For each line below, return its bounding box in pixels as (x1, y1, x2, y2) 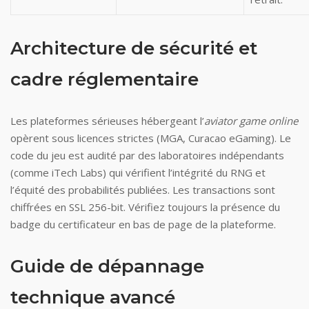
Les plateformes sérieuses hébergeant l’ (10, 114, 204, 128)
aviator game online (204, 114, 298, 128)
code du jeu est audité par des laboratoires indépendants (10, 148, 284, 162)
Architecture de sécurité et (10, 37, 257, 59)
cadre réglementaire (10, 68, 199, 90)
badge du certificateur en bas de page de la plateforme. (10, 217, 276, 231)
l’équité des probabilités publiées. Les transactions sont (10, 183, 275, 197)
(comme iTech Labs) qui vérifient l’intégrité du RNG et (10, 166, 266, 179)
